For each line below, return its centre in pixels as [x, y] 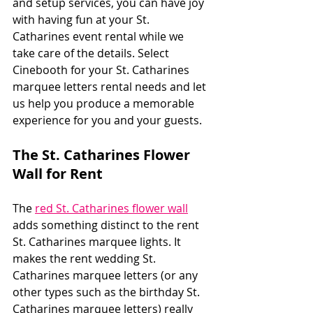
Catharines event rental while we [100, 36]
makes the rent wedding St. [86, 258]
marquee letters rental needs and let [111, 86]
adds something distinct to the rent [107, 225]
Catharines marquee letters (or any [107, 275]
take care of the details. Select [92, 53]
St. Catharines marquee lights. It [98, 241]
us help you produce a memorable [105, 103]
